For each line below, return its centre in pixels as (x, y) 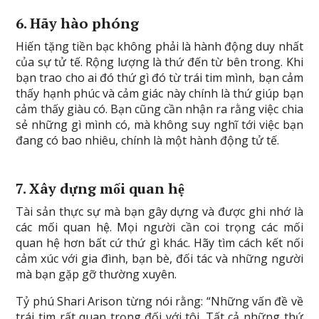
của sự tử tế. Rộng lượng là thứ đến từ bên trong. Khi (159, 62)
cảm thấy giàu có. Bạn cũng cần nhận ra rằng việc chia (159, 109)
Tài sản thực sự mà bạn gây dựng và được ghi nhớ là (159, 211)
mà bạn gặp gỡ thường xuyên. (96, 274)
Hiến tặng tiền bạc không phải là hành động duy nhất (159, 46)
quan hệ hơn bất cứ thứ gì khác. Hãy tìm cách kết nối (159, 243)
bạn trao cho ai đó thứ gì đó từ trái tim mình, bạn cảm (159, 78)
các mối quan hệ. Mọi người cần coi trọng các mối (159, 227)
